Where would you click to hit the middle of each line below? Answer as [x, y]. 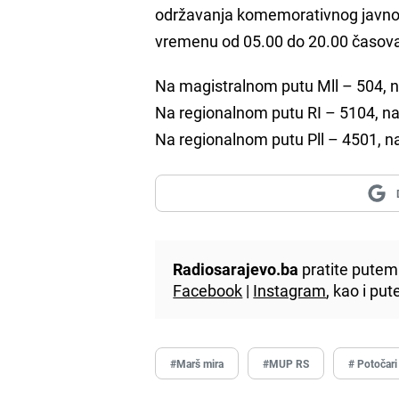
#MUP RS [286, 363]
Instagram [290, 290]
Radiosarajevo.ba [236, 269]
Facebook [208, 290]
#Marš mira [197, 363]
